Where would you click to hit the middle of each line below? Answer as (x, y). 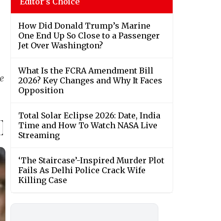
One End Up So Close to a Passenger (89, 36)
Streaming (39, 135)
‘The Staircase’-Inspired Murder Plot (91, 161)
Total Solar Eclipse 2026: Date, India (89, 116)
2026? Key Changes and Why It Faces (90, 81)
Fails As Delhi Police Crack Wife (82, 170)
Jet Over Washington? (61, 46)
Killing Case (43, 180)
